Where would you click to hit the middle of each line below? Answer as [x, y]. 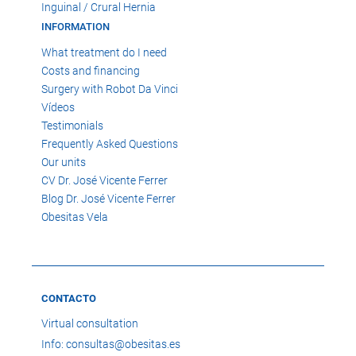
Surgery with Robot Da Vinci [110, 89]
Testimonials [72, 126]
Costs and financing [91, 71]
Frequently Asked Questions [110, 144]
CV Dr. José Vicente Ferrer [104, 181]
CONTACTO [69, 299]
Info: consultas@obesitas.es [111, 344]
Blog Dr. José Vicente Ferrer [108, 199]
